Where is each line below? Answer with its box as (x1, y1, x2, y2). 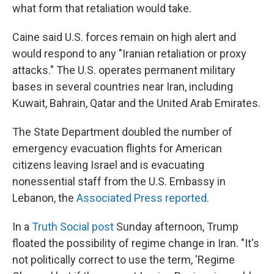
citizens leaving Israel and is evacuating (12, 158, 204, 171)
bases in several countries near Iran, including (12, 80, 233, 93)
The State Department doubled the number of (12, 125, 232, 138)
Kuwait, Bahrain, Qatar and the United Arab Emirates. (12, 97, 261, 109)
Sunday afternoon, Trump (114, 220, 239, 233)
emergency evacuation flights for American (12, 142, 222, 155)
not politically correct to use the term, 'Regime (12, 253, 235, 266)
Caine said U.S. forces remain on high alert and (12, 31, 236, 43)
